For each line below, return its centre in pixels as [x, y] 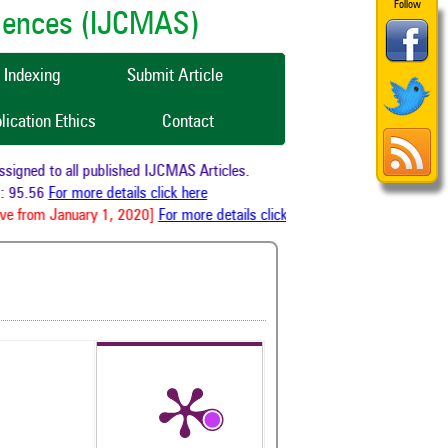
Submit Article [175, 76]
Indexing [32, 76]
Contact [188, 122]
